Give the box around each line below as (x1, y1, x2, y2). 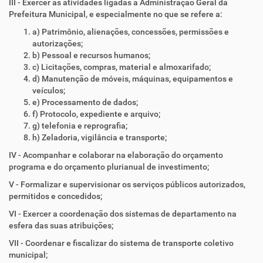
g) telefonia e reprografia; (32, 121, 127, 130)
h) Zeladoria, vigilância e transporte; (32, 133, 167, 142)
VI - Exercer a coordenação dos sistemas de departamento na (9, 209, 237, 218)
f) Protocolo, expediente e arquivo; (32, 109, 160, 119)
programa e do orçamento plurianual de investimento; (9, 162, 209, 171)
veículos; (32, 86, 65, 95)
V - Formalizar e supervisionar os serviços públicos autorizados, (9, 180, 245, 189)
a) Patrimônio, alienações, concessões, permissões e (32, 27, 229, 36)
